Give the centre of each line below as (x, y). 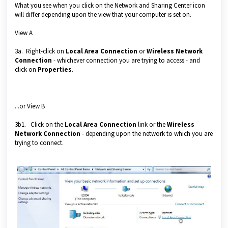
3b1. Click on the (40, 124)
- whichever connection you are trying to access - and (126, 60)
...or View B (30, 106)
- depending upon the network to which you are (147, 133)
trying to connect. (39, 142)
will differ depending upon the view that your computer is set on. (105, 14)
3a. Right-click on (40, 51)
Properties (55, 69)
